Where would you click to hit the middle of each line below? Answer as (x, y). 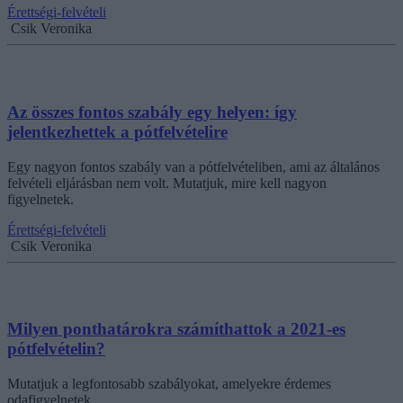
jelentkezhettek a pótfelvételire (117, 132)
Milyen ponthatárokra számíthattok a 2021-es (176, 329)
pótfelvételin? (56, 349)
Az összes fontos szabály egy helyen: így (152, 112)
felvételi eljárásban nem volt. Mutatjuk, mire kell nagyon (167, 183)
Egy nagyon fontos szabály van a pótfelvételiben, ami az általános (193, 166)
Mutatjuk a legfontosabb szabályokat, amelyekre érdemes (169, 384)
